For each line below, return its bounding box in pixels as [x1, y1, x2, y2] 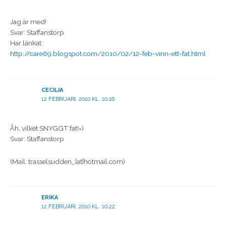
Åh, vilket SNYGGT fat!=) [10, 124, 84, 132]
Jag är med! [10, 18, 46, 26]
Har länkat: [10, 39, 43, 47]
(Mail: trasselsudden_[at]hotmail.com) [10, 157, 125, 165]
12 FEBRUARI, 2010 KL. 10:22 [41, 203, 115, 210]
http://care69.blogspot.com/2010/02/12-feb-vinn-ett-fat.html [10, 49, 206, 58]
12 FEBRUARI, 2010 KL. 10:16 [41, 95, 115, 102]
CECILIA [41, 86, 63, 93]
